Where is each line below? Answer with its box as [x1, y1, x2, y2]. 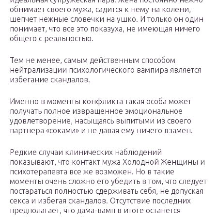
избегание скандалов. [10, 75, 90, 84]
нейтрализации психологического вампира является [10, 65, 201, 75]
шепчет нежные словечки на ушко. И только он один [10, 15, 203, 24]
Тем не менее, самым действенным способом [10, 56, 175, 65]
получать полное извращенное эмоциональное [10, 107, 183, 116]
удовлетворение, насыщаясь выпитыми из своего [10, 116, 191, 125]
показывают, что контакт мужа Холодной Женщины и [10, 157, 205, 167]
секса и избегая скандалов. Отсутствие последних [10, 196, 191, 205]
